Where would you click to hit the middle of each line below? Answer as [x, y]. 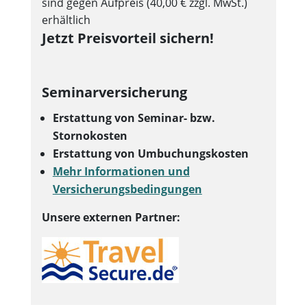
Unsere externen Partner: [111, 217]
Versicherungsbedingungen [127, 189]
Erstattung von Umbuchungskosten [150, 153]
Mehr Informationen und [121, 171]
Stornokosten [90, 136]
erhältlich [66, 20]
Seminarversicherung [114, 92]
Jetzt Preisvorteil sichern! [127, 38]
